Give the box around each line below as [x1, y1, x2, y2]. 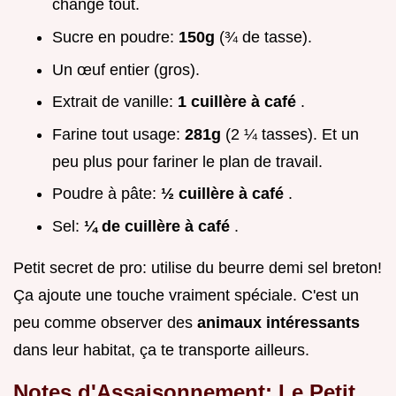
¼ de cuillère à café [84, 217, 234, 235]
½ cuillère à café [161, 185, 288, 203]
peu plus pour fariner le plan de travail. [52, 152, 323, 171]
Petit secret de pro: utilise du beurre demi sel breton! [13, 258, 382, 277]
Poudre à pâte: [52, 185, 161, 203]
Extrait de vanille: [52, 93, 178, 111]
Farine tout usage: [52, 125, 185, 143]
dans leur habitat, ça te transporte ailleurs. [13, 340, 309, 359]
